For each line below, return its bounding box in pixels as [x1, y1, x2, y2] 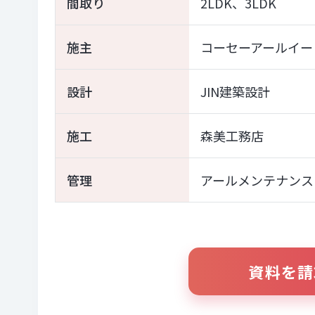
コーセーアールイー [200, 38, 313, 56]
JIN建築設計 [200, 82, 270, 101]
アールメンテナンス [200, 171, 314, 189]
